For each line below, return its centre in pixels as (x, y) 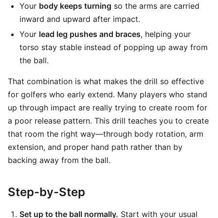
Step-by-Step (46, 192)
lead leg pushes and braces (90, 34)
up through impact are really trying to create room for (108, 108)
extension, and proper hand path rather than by (95, 147)
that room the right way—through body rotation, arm (106, 134)
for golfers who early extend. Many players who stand (108, 94)
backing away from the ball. (59, 160)
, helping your (166, 34)
